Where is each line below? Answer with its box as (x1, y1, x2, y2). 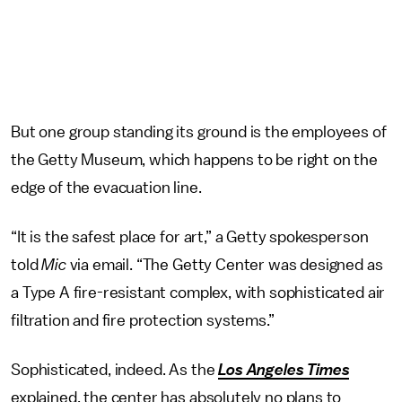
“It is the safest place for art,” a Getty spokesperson (11, 229, 369, 245)
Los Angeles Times (218, 362, 350, 378)
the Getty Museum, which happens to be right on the (11, 152, 378, 168)
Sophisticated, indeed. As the (11, 362, 219, 378)
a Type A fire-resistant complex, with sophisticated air (11, 284, 386, 301)
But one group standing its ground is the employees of (11, 124, 387, 140)
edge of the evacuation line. (11, 179, 202, 196)
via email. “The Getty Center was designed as (66, 257, 383, 273)
